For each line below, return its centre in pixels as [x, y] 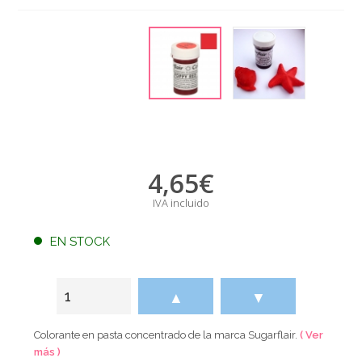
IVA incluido [181, 202]
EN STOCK [80, 241]
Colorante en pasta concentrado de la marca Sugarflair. [167, 335]
